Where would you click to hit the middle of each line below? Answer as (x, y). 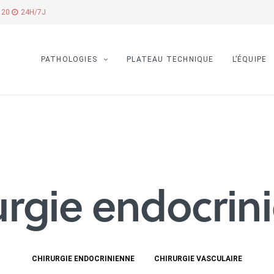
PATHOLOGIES (69, 60)
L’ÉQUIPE (250, 60)
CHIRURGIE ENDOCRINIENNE (83, 258)
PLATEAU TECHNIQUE (170, 60)
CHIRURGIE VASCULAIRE (198, 258)
